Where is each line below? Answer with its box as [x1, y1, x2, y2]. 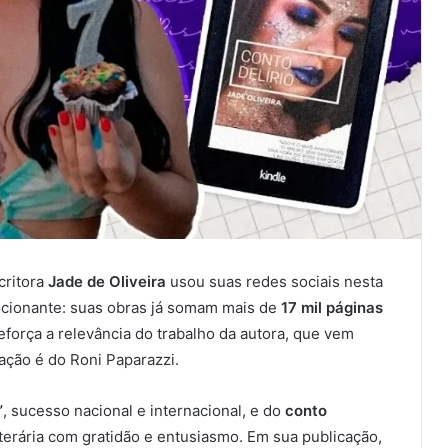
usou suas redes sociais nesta [166, 272, 383, 291]
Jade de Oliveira [48, 272, 166, 291]
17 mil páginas [281, 298, 383, 317]
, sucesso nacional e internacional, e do [3, 401, 285, 420]
